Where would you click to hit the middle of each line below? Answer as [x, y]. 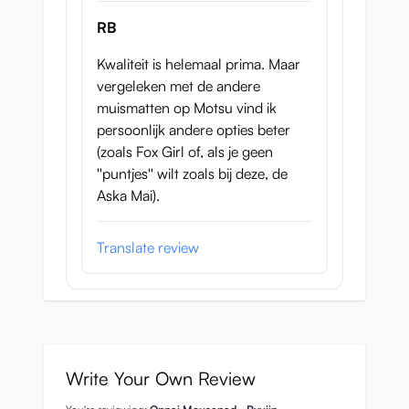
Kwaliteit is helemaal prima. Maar [199, 64]
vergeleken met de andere [178, 86]
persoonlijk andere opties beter [194, 130]
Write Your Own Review [161, 379]
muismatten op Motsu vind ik [187, 108]
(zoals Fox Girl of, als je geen [185, 152]
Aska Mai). [128, 196]
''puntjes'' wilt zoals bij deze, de [192, 174]
